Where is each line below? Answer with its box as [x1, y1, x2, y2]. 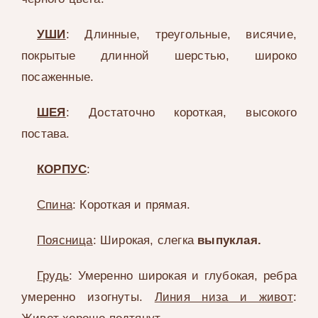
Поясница [37, 234, 93, 248]
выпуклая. [197, 234, 262, 248]
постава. [21, 127, 70, 141]
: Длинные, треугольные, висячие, [65, 28, 297, 42]
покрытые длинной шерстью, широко [21, 49, 297, 63]
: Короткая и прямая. [72, 198, 191, 212]
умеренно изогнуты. [21, 290, 155, 305]
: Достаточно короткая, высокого [65, 106, 297, 120]
